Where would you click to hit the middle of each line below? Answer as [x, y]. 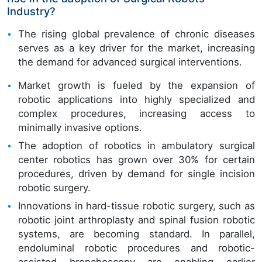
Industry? [31, 11]
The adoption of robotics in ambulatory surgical [137, 146]
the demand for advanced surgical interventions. [130, 62]
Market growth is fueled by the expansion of [137, 85]
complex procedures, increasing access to [137, 113]
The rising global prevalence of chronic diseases [137, 34]
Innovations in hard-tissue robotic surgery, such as [137, 206]
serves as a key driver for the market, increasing [137, 48]
